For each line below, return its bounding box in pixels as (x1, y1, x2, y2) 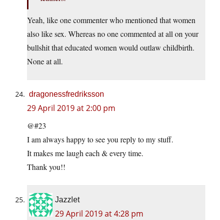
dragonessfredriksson (29, 90, 104, 99)
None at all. (27, 56, 63, 67)
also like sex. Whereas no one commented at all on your (27, 28, 198, 39)
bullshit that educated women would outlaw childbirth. (27, 42, 194, 53)
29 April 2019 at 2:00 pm (27, 103, 115, 114)
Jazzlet (55, 195, 80, 204)
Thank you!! (27, 162, 65, 172)
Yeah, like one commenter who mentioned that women (27, 15, 195, 26)
